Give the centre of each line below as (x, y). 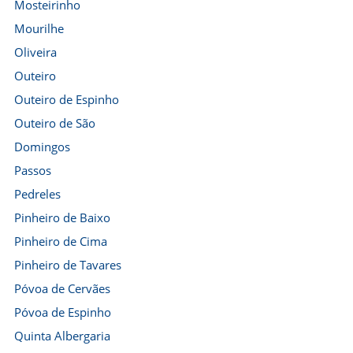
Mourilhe (39, 28)
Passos (33, 170)
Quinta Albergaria (62, 336)
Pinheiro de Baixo (62, 217)
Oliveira (35, 52)
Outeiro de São (55, 123)
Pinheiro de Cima (61, 241)
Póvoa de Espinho (63, 312)
